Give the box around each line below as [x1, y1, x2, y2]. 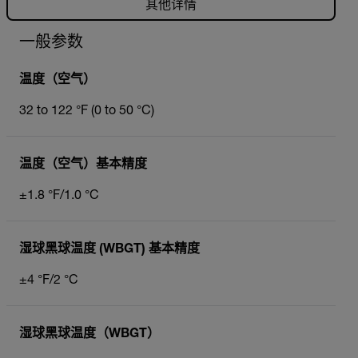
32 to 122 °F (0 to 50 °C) [19, 105, 154, 118]
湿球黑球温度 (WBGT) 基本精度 [19, 243, 200, 257]
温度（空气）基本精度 [19, 158, 147, 172]
